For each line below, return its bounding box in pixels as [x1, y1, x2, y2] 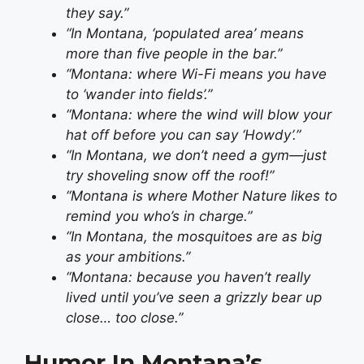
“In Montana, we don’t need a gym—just [66, 147, 327, 164]
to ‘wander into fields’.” [66, 86, 212, 103]
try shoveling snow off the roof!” [66, 167, 274, 184]
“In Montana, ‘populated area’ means [66, 25, 304, 42]
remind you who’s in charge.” [66, 208, 252, 225]
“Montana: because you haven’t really [66, 269, 310, 286]
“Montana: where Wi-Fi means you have [66, 66, 327, 83]
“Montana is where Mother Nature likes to [66, 188, 337, 205]
